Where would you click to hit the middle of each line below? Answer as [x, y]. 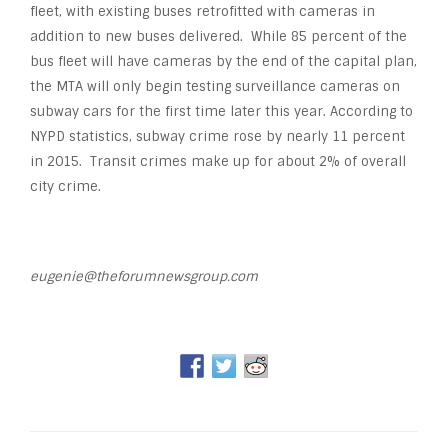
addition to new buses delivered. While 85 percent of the [218, 37]
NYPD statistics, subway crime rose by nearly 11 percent [217, 137]
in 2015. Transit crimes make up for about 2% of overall [218, 162]
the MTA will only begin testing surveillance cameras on [215, 87]
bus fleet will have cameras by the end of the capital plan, [223, 62]
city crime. [65, 187]
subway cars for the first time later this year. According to [221, 112]
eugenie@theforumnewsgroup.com [144, 277]
